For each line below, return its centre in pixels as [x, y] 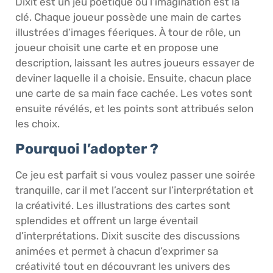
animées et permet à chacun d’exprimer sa [117, 251]
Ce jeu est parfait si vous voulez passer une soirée [135, 175]
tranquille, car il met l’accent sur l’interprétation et [134, 190]
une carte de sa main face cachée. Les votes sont [134, 93]
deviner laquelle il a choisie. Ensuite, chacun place [133, 78]
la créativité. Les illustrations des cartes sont [123, 206]
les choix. [37, 123]
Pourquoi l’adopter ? [87, 149]
